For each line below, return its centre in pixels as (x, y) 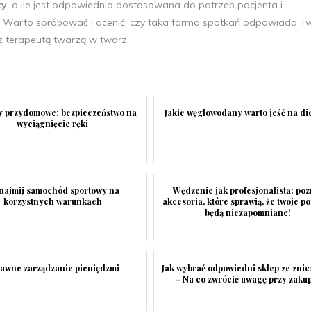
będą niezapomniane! (247, 212)
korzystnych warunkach (52, 201)
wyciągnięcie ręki (53, 123)
